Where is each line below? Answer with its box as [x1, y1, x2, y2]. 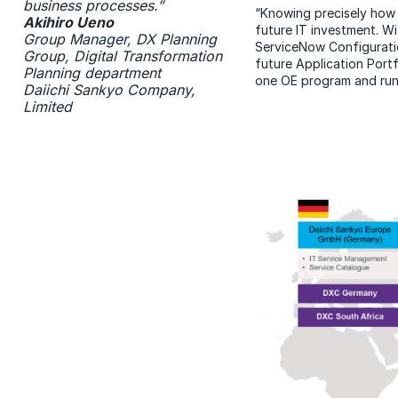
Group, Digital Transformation [22, 46, 222, 65]
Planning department [22, 63, 161, 82]
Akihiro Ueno [22, 12, 114, 31]
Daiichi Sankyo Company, [22, 80, 195, 99]
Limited [22, 97, 72, 115]
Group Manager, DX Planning [22, 29, 217, 48]
